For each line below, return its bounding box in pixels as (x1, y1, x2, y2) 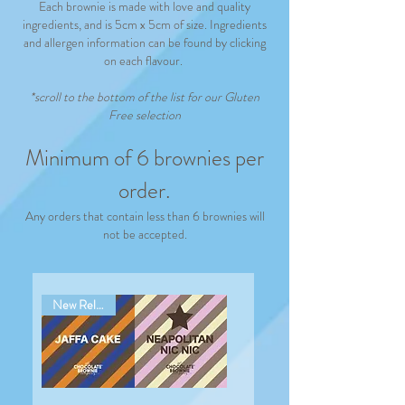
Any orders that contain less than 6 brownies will (24, 207, 265, 225)
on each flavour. (104, 52, 185, 70)
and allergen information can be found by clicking (24, 33, 266, 52)
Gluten (221, 88, 259, 106)
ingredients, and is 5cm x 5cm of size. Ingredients (23, 15, 267, 33)
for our (187, 88, 221, 106)
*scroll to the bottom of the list (30, 88, 187, 106)
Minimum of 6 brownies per (25, 142, 264, 174)
